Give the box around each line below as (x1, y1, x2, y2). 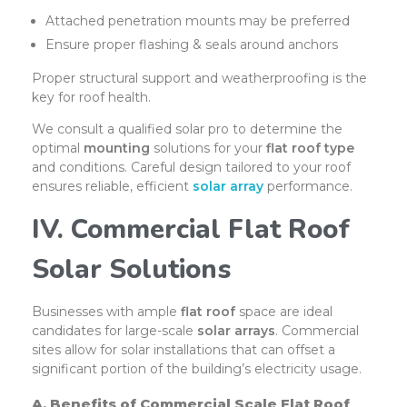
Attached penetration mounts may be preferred (45, 13, 351, 30)
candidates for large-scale (32, 322, 197, 339)
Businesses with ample (32, 303, 181, 320)
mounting (84, 140, 150, 157)
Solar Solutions (32, 251, 231, 288)
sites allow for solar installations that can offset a (32, 341, 335, 358)
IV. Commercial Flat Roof (32, 211, 350, 248)
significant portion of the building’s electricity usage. (32, 360, 362, 377)
